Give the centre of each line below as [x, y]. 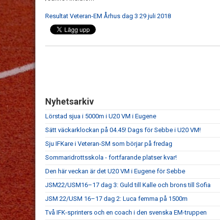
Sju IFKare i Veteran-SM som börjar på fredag [109, 144]
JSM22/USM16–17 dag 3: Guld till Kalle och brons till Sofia [128, 185]
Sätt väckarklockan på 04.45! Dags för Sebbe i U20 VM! [123, 130]
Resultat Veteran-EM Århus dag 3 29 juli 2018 [108, 16]
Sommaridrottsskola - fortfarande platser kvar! [111, 157]
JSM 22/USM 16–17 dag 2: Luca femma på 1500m [116, 199]
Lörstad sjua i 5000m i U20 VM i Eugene [101, 116]
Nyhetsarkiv [69, 101]
